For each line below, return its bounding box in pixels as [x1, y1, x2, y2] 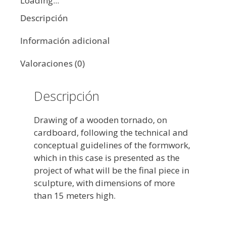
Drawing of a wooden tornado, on [34, 114, 167, 126]
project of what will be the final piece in [34, 164, 189, 176]
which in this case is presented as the [34, 151, 180, 163]
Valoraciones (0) [20, 57, 85, 69]
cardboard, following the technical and [34, 126, 188, 138]
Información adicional [20, 34, 110, 46]
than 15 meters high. [34, 189, 116, 201]
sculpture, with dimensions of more [34, 177, 175, 189]
